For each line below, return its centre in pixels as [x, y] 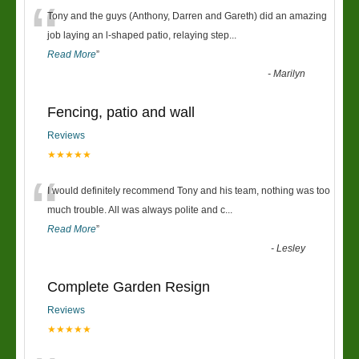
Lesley [291, 248]
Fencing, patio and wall [121, 112]
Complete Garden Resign [129, 287]
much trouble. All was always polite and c [136, 210]
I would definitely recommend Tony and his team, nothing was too [189, 191]
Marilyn [290, 74]
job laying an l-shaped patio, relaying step [138, 35]
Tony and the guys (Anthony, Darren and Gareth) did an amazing [187, 16]
